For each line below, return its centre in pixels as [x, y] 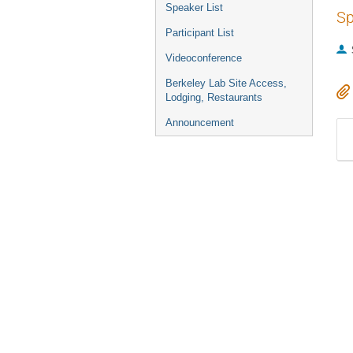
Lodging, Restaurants [214, 97]
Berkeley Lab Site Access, [226, 83]
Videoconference [204, 58]
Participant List [200, 33]
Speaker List [194, 7]
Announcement [200, 123]
